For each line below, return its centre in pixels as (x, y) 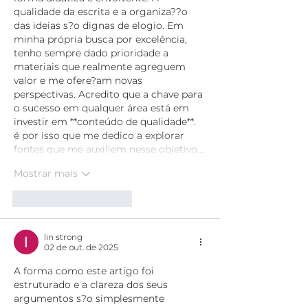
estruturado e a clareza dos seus (92, 284)
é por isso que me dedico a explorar (100, 135)
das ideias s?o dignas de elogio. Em (100, 25)
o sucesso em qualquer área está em (103, 108)
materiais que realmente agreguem (101, 66)
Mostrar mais (46, 174)
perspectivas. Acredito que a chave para (110, 94)
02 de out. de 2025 (81, 247)
